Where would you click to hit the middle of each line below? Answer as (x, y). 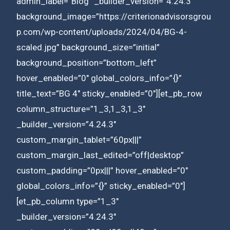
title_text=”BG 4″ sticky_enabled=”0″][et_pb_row (109, 93)
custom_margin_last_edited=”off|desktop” (100, 155)
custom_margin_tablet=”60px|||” (79, 139)
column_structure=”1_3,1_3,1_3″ (81, 109)
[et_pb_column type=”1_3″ (68, 201)
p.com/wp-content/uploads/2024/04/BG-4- (102, 32)
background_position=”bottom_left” (87, 62)
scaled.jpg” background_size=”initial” (88, 47)
